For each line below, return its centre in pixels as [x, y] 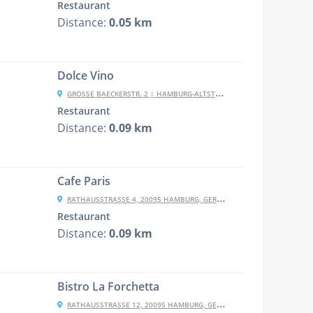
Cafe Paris [83, 181]
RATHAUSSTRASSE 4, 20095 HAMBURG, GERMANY [141, 199]
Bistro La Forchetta [108, 286]
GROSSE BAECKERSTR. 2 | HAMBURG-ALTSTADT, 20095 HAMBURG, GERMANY [141, 94]
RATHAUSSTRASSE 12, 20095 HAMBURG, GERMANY [141, 305]
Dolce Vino [85, 75]
